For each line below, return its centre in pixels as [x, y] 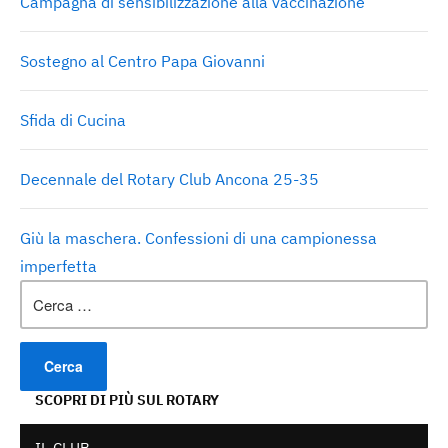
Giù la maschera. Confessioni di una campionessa [198, 238]
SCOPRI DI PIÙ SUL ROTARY [127, 400]
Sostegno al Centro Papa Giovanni [142, 61]
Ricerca [47, 291]
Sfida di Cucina [73, 120]
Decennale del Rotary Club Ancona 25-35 [169, 179]
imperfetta [58, 266]
